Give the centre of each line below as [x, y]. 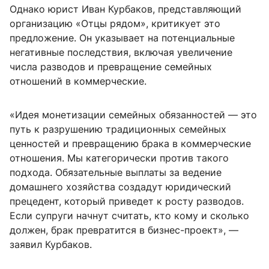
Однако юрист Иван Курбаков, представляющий [125, 9]
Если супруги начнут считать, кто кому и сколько [129, 216]
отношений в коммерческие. [78, 81]
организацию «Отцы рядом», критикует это [115, 24]
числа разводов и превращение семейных [111, 67]
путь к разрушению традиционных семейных [118, 129]
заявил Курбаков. [51, 245]
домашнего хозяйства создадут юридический [120, 187]
